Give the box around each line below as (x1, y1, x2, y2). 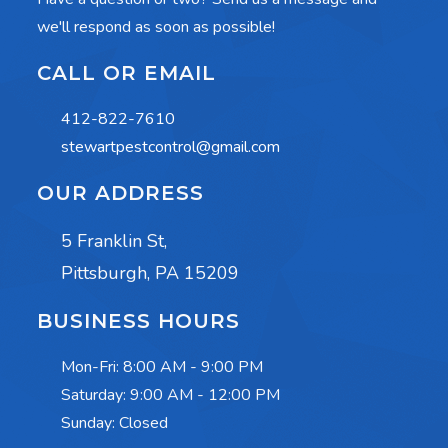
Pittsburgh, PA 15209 (61, 261, 239, 286)
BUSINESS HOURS (37, 309, 240, 334)
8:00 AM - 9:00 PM (123, 356, 263, 379)
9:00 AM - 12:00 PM (130, 384, 280, 407)
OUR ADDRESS (37, 181, 204, 206)
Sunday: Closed (61, 412, 168, 435)
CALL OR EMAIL (37, 61, 216, 86)
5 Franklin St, (61, 229, 167, 254)
